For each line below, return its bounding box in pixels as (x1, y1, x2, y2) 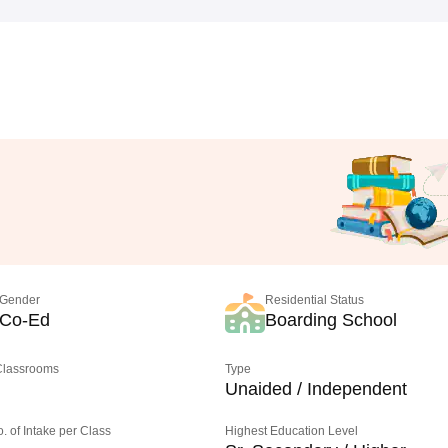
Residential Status (265, 293, 365, 307)
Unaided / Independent (225, 379, 408, 399)
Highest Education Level (225, 424, 359, 438)
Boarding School (265, 310, 398, 330)
